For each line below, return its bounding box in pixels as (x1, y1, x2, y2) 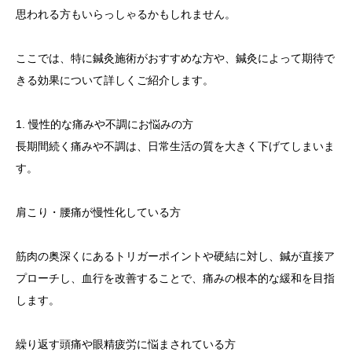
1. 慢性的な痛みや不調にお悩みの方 (16, 118, 193, 130)
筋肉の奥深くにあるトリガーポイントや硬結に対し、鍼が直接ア (16, 250, 335, 262)
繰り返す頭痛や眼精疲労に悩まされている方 (16, 338, 236, 350)
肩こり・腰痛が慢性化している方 (16, 206, 181, 218)
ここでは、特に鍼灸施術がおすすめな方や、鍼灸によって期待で (16, 52, 335, 64)
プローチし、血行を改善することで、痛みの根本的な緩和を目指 (16, 272, 335, 284)
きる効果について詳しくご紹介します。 (16, 74, 214, 86)
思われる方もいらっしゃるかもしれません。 (16, 8, 236, 20)
